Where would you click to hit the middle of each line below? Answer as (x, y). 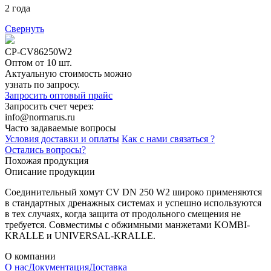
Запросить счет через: (49, 106)
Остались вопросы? (45, 149)
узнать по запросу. (42, 84)
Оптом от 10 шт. (38, 62)
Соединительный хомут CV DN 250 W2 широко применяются (133, 192)
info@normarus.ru (40, 117)
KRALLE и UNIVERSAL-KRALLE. (80, 235)
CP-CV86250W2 (38, 51)
